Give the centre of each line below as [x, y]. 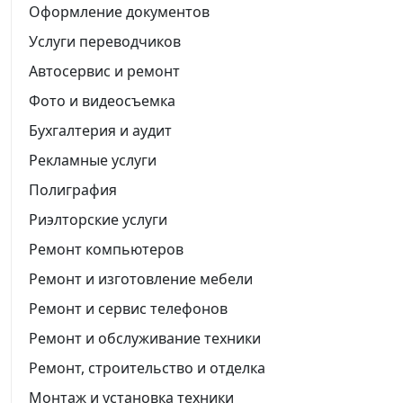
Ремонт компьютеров [106, 249]
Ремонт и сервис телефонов [128, 308]
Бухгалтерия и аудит [100, 130]
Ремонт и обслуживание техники [145, 338]
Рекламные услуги [93, 160]
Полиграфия [73, 189]
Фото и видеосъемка [102, 100]
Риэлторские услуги [98, 219]
